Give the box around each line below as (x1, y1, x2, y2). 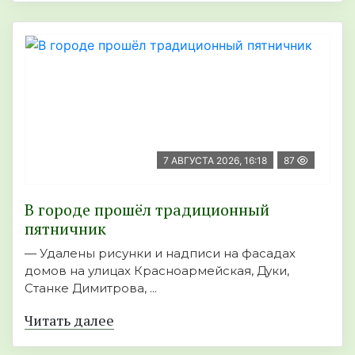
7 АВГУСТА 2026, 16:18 (163, 154, 267, 166)
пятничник (25, 217, 106, 239)
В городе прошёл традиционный (25, 198, 269, 220)
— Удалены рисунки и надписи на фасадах (25, 245, 296, 261)
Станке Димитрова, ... (25, 280, 157, 296)
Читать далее (25, 310, 114, 330)
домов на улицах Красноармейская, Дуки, (25, 262, 289, 278)
